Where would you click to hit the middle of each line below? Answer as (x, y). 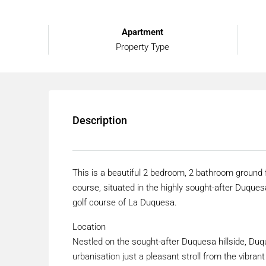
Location (89, 227)
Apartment (143, 32)
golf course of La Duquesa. (125, 202)
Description (100, 120)
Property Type (143, 47)
